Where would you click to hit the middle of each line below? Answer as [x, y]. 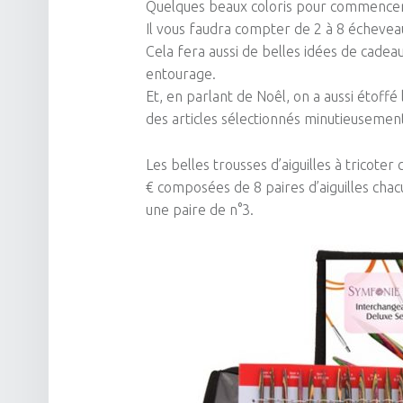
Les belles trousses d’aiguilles [240, 164]
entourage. [181, 73]
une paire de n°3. [200, 209]
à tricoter [364, 164]
